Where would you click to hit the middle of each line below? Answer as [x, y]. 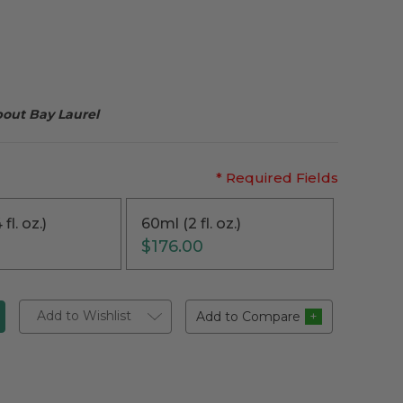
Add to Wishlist [84, 315]
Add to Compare [249, 316]
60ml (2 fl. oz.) [191, 223]
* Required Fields [277, 177]
